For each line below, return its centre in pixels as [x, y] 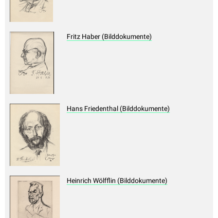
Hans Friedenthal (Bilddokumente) [118, 109]
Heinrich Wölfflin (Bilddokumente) [117, 181]
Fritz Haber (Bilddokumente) [109, 37]
